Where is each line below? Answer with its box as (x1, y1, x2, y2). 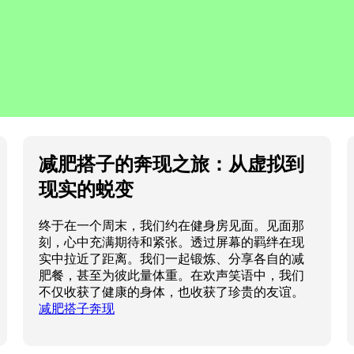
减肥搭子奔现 (39, 301, 115, 315)
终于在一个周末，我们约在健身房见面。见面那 (39, 218, 305, 232)
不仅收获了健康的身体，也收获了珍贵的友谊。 (39, 284, 305, 299)
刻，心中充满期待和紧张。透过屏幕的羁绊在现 (39, 235, 305, 249)
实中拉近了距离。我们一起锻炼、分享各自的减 (39, 251, 305, 265)
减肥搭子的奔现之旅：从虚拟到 (39, 153, 305, 175)
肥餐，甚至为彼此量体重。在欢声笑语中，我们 (39, 268, 305, 282)
